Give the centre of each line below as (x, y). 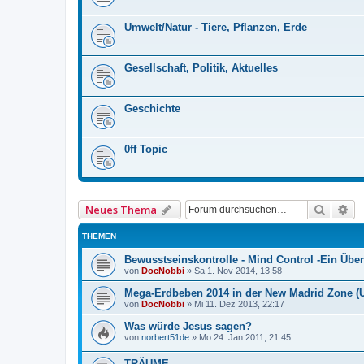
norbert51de (165, 337)
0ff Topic (146, 149)
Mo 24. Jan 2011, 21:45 (245, 337)
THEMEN (99, 236)
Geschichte (152, 108)
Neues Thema (121, 209)
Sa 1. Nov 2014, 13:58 (238, 270)
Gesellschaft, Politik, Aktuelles (201, 67)
